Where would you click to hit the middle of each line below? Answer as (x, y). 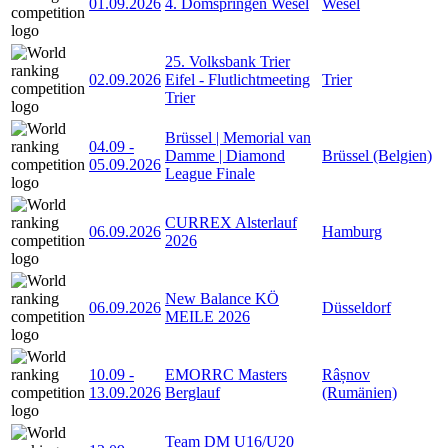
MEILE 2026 (207, 316)
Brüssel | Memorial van (238, 137)
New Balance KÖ (222, 298)
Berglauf (192, 392)
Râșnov (346, 374)
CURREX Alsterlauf (231, 222)
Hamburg (352, 231)
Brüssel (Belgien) (377, 155)
